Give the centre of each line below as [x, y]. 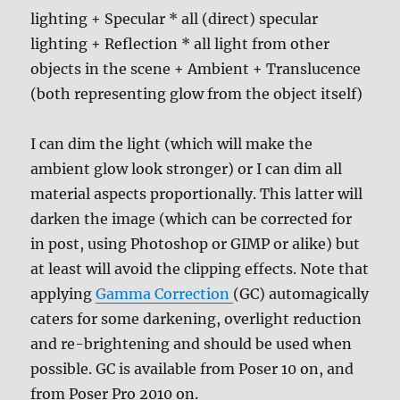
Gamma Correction [165, 294]
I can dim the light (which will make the [172, 144]
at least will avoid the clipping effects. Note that [200, 269]
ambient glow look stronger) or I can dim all [187, 169]
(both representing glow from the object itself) [197, 94]
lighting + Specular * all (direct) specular [175, 19]
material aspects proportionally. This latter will [197, 194]
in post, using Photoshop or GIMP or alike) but [196, 244]
